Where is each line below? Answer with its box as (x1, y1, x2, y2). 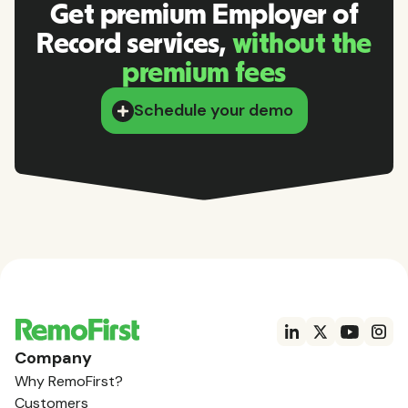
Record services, (36, 29, 232, 59)
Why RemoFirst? (15, 372, 123, 392)
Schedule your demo (133, 99, 293, 122)
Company (15, 347, 92, 370)
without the (231, 29, 372, 59)
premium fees (122, 58, 286, 88)
